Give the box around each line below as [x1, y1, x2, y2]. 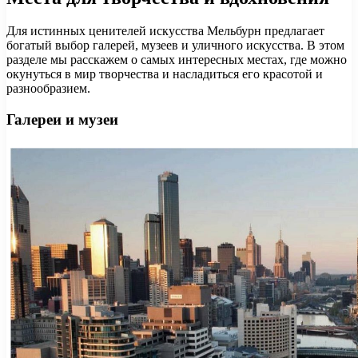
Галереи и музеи [6, 111, 118, 129]
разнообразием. [6, 82, 90, 96]
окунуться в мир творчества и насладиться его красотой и [6, 67, 323, 82]
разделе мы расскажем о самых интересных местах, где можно [6, 53, 347, 67]
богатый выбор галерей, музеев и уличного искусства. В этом [6, 38, 344, 53]
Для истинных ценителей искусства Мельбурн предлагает [6, 24, 324, 38]
